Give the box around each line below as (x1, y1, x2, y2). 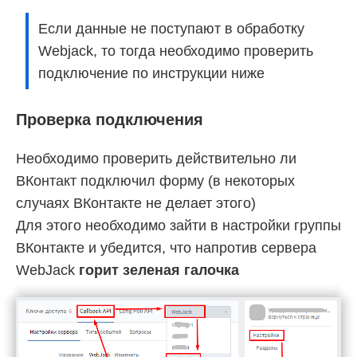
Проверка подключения (16, 111, 203, 129)
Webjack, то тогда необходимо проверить (38, 43, 313, 60)
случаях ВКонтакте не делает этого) (16, 195, 256, 212)
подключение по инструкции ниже (38, 65, 265, 82)
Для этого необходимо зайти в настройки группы (16, 218, 341, 234)
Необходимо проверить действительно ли (16, 151, 296, 167)
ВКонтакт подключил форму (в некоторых (16, 173, 295, 190)
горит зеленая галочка (79, 262, 239, 279)
